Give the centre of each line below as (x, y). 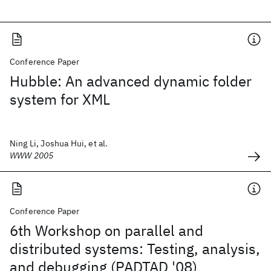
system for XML (60, 99)
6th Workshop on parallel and (106, 230)
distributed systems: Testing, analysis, (135, 249)
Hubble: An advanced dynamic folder (131, 81)
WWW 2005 (32, 155)
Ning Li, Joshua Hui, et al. (59, 143)
